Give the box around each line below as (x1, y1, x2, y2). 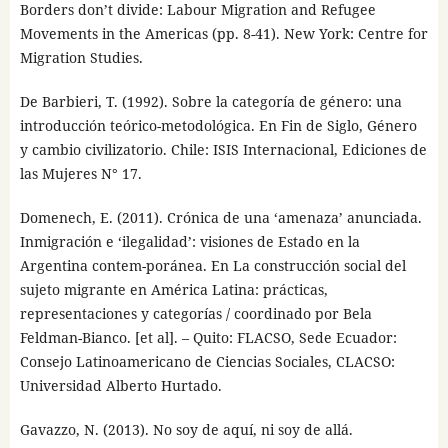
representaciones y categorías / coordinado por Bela (19, 304, 372, 324)
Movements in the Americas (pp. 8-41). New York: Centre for (19, 24, 428, 44)
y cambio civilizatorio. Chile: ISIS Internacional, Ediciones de (19, 140, 427, 160)
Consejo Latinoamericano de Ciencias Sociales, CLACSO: (19, 352, 395, 372)
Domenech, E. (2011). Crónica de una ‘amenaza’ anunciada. (19, 208, 422, 228)
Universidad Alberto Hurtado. (19, 376, 222, 396)
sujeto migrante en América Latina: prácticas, (19, 280, 328, 300)
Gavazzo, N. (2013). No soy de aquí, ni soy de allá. (19, 420, 353, 440)
